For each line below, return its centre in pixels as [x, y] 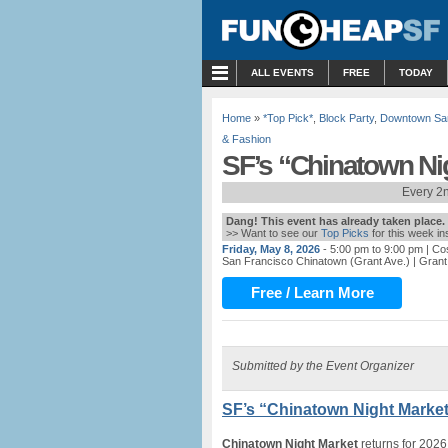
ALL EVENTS [282, 72]
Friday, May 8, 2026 [271, 249]
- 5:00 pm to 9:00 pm [373, 249]
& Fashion [246, 139]
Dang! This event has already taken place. [335, 221]
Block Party [346, 118]
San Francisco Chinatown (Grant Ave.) [316, 261]
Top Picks [345, 233]
